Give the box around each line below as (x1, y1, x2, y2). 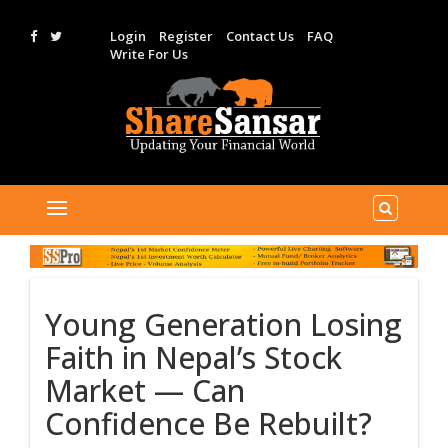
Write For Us (109, 45, 188, 63)
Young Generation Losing (45, 303, 402, 345)
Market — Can (45, 369, 245, 411)
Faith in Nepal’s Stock (45, 336, 342, 378)
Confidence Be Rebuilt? (45, 402, 372, 444)
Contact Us (225, 27, 294, 45)
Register (158, 27, 213, 45)
